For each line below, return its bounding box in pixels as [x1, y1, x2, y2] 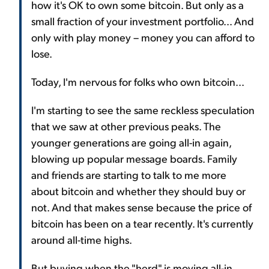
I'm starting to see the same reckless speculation [31, 103, 255, 116]
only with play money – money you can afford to [31, 30, 255, 44]
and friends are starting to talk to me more [31, 168, 226, 181]
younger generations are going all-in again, [31, 135, 231, 149]
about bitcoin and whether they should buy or [31, 184, 246, 198]
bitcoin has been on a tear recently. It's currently [31, 216, 253, 230]
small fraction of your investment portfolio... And [31, 14, 254, 28]
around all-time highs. [31, 232, 132, 246]
